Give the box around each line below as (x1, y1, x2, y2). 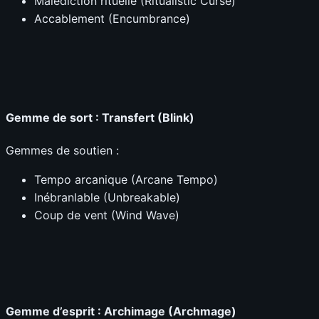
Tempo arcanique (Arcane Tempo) (34, 172, 218, 187)
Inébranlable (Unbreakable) (34, 190, 180, 205)
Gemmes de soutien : (6, 143, 119, 158)
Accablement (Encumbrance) (34, 11, 190, 26)
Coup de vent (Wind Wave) (34, 208, 179, 223)
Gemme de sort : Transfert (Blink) (6, 110, 194, 125)
